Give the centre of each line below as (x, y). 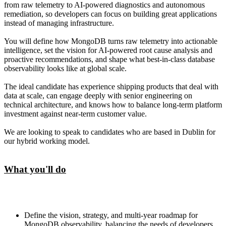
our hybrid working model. (47, 141)
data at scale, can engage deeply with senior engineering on (98, 95)
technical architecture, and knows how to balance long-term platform (113, 104)
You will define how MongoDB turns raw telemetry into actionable (111, 41)
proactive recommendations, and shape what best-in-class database (109, 59)
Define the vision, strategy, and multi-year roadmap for (111, 215)
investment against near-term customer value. (75, 114)
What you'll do (35, 169)
